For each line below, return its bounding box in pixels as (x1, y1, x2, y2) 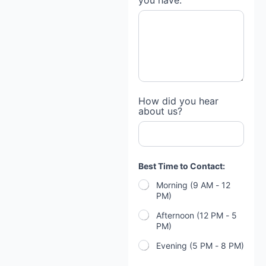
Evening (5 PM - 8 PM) (156, 240, 244, 251)
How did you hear (138, 94, 218, 107)
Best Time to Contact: (138, 160, 225, 171)
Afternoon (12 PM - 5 (156, 210, 237, 220)
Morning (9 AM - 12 (156, 179, 230, 190)
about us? (138, 104, 182, 117)
